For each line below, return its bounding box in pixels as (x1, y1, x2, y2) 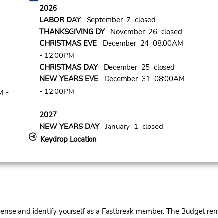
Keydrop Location (40, 134, 97, 144)
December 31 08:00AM (98, 74, 185, 84)
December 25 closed (97, 62, 175, 73)
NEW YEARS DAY (39, 121, 99, 131)
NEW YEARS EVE (39, 74, 98, 84)
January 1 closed (99, 121, 163, 131)
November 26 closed (104, 27, 182, 36)
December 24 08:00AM (96, 38, 183, 48)
